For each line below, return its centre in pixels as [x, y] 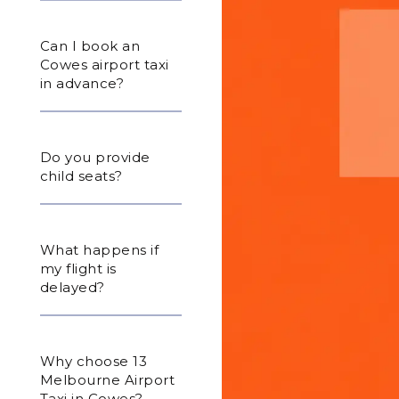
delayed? [72, 287]
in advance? [82, 83]
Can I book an [90, 45]
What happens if [99, 249]
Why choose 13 [94, 361]
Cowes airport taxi [104, 64]
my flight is [78, 268]
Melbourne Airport [107, 379]
